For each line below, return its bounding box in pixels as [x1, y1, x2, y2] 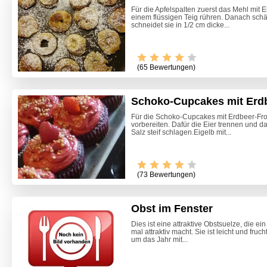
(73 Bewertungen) [137, 170, 195, 179]
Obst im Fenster [131, 203, 213, 215]
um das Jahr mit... [131, 235, 188, 244]
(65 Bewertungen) [137, 63, 195, 72]
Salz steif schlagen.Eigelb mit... [131, 128, 231, 137]
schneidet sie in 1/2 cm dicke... [131, 21, 229, 30]
